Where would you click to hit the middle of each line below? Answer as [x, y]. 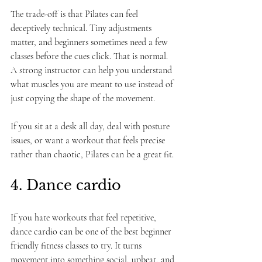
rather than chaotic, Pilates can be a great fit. [92, 154]
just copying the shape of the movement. [83, 98]
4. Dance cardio [66, 185]
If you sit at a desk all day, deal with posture [91, 126]
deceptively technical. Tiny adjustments [82, 28]
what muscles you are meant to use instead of [93, 84]
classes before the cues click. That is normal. [90, 56]
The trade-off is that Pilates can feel [75, 14]
